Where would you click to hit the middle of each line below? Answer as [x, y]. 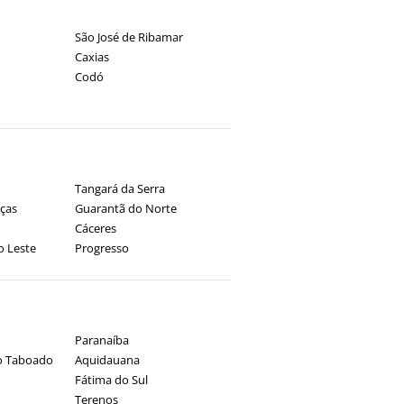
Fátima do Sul [111, 380]
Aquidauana [107, 360]
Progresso [101, 248]
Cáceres [95, 228]
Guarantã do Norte [125, 208]
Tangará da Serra [119, 188]
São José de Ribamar [129, 37]
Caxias [92, 57]
